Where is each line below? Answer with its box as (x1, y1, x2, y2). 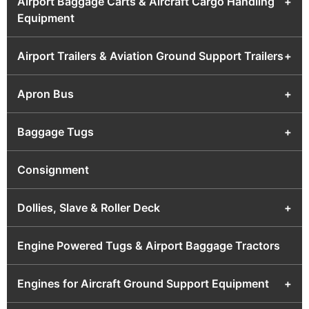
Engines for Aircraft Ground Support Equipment (17, 277, 269, 290)
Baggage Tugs (17, 125, 94, 139)
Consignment (17, 163, 89, 177)
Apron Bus (17, 87, 74, 101)
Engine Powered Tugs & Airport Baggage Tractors (17, 239, 280, 252)
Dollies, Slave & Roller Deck (17, 201, 160, 215)
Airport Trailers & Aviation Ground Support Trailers (17, 49, 283, 63)
